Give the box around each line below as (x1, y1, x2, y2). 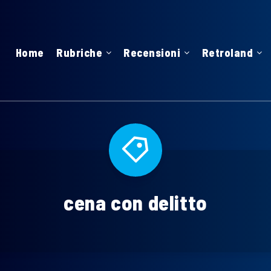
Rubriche (56, 46, 102, 59)
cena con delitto (64, 190, 207, 215)
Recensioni (123, 46, 181, 59)
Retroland (201, 46, 253, 59)
